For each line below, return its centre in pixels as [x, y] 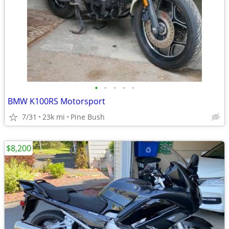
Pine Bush [88, 117]
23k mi [54, 117]
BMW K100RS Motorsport [56, 101]
